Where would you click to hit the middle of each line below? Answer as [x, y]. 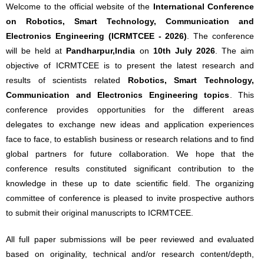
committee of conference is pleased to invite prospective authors [130, 198]
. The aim [235, 51]
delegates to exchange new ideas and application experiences [130, 124]
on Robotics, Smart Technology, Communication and [130, 21]
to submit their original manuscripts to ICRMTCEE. [100, 213]
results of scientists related [67, 80]
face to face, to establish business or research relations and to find [130, 139]
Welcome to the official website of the [80, 6]
